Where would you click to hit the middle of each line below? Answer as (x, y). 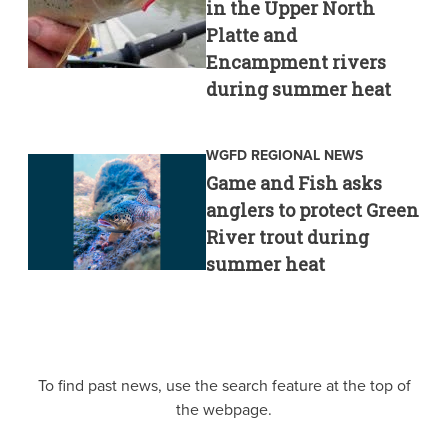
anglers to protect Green (312, 209)
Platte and (251, 34)
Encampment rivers (295, 61)
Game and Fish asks (293, 182)
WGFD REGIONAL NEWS (284, 155)
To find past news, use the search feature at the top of (224, 385)
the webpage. (224, 409)
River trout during (287, 236)
